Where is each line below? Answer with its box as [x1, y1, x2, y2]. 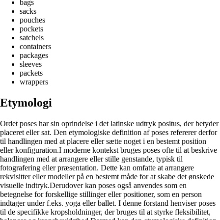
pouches [20, 16, 45, 25]
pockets [20, 25, 43, 33]
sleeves [20, 60, 42, 69]
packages [20, 51, 48, 60]
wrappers [20, 78, 48, 86]
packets [20, 69, 43, 78]
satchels [20, 33, 44, 42]
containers [20, 42, 51, 51]
